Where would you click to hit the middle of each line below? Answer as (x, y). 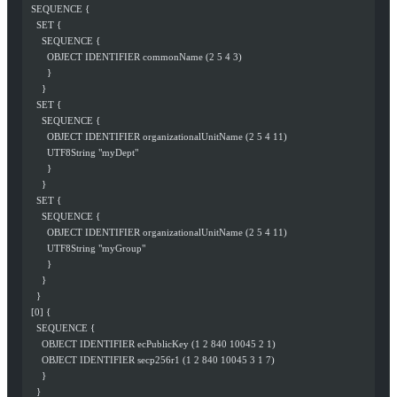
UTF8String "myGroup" (86, 248)
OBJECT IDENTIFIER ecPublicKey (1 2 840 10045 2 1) (151, 343)
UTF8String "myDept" (82, 152)
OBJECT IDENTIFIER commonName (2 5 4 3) (134, 56)
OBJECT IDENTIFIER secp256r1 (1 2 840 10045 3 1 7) (150, 359)
